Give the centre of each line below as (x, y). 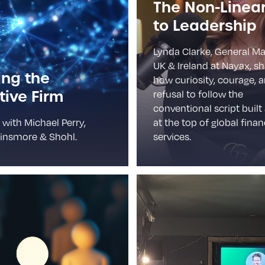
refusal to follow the (198, 94)
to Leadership (205, 26)
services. (173, 137)
